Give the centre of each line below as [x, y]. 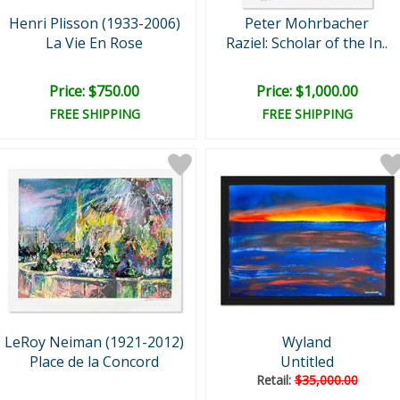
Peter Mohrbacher [307, 23]
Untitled [307, 362]
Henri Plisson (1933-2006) [94, 23]
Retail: [275, 380]
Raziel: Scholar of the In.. [307, 43]
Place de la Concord [94, 362]
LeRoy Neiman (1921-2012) [94, 342]
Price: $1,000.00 [307, 91]
